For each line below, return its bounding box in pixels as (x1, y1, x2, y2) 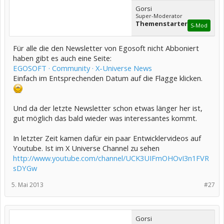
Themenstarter (135, 18, 187, 28)
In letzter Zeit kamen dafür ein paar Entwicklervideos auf (13, 132, 201, 143)
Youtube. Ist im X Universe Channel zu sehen (13, 142, 159, 153)
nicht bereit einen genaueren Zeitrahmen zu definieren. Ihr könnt (18, 2, 198, 11)
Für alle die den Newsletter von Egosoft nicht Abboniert (13, 42, 199, 53)
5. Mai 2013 (11, 180, 43, 189)
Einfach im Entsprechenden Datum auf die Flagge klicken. (13, 72, 202, 83)
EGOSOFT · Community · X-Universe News (13, 62, 152, 73)
